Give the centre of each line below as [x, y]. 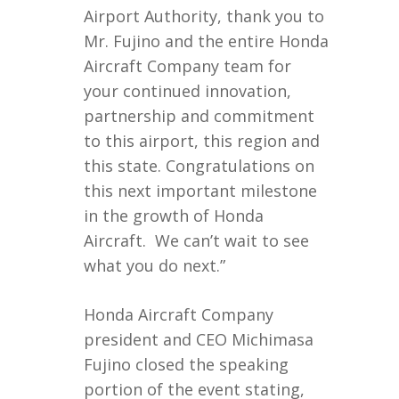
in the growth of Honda [174, 216]
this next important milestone [200, 191]
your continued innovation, [187, 91]
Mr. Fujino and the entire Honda [206, 41]
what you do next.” [155, 265]
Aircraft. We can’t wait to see [196, 240]
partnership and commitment [199, 116]
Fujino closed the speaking [186, 364]
